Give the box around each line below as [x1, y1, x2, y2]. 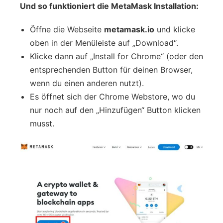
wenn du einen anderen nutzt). [30, 78, 144, 88]
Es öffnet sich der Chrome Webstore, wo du [30, 91, 195, 102]
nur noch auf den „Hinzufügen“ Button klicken [30, 105, 201, 115]
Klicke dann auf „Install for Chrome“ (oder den [30, 51, 203, 61]
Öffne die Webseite [30, 24, 104, 34]
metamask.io [104, 24, 154, 34]
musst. [30, 118, 54, 128]
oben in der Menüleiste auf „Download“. [30, 37, 178, 48]
